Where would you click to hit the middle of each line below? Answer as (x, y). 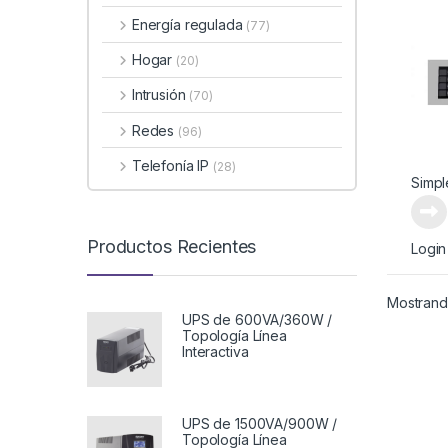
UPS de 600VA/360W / (257, 319)
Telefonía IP (172, 165)
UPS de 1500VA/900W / (260, 423)
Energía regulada (189, 25)
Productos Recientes (172, 246)
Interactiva (215, 351)
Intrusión (160, 95)
